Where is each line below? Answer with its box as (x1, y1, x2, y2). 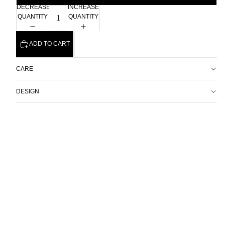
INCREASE (67, 4, 99, 11)
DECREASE (17, 4, 50, 11)
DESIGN (16, 87, 39, 95)
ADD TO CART (29, 40, 70, 47)
